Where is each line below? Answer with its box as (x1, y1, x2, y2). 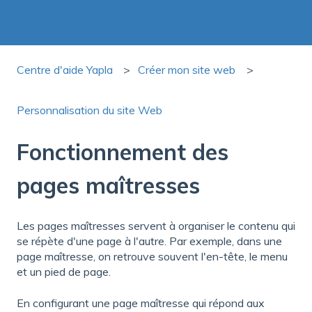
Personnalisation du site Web (17, 102, 162, 117)
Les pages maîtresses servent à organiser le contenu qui (17, 219, 295, 233)
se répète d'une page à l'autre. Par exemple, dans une (17, 234, 282, 249)
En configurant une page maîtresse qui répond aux (17, 295, 265, 310)
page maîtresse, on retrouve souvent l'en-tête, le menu (17, 249, 288, 264)
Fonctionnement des (17, 137, 228, 166)
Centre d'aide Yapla (17, 62, 113, 77)
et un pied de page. (17, 265, 111, 279)
